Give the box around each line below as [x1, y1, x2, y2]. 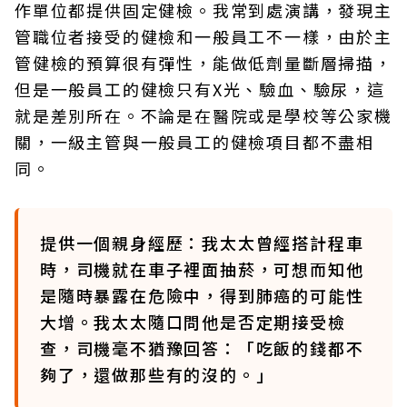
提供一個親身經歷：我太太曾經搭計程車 [40, 230, 364, 254]
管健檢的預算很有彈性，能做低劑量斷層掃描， [15, 50, 392, 74]
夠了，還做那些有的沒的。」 [40, 362, 274, 386]
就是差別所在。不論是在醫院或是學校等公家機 [15, 103, 392, 127]
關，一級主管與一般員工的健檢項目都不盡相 [15, 129, 374, 154]
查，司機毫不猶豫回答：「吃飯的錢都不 [40, 335, 364, 360]
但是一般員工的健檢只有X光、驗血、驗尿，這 [15, 76, 385, 101]
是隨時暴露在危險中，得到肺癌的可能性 [40, 283, 364, 307]
